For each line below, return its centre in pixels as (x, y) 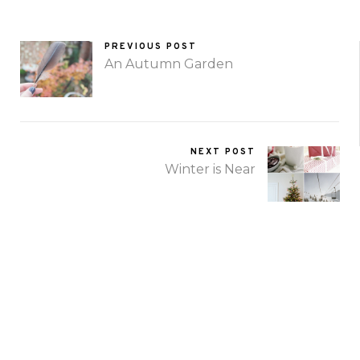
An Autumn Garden (169, 64)
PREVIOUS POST (151, 47)
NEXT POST (223, 151)
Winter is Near (210, 169)
